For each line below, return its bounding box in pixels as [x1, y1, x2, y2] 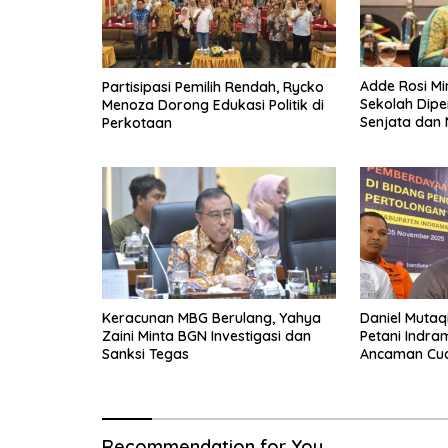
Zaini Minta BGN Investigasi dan [102, 326, 311, 345]
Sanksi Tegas [102, 344, 189, 363]
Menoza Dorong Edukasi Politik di [102, 95, 324, 114]
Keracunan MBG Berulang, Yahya [102, 308, 321, 327]
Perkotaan [102, 113, 172, 132]
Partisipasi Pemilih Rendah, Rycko [102, 77, 324, 96]
